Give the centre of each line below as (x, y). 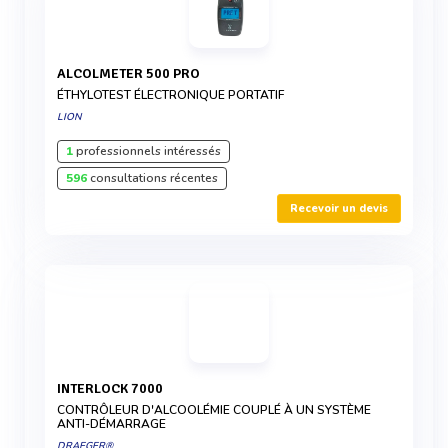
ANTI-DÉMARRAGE (111, 424)
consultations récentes (152, 178)
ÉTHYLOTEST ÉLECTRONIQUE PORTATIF (170, 95)
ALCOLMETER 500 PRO (133, 73)
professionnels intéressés (147, 151)
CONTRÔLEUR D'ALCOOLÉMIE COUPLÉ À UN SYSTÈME (214, 410)
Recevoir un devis (339, 208)
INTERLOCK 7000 (112, 388)
